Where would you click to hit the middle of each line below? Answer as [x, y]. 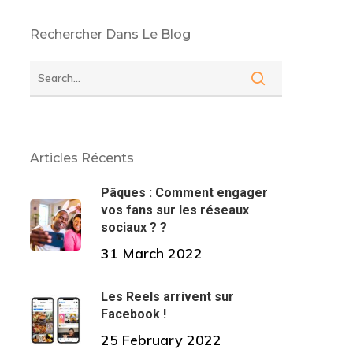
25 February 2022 [161, 340]
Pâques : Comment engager [184, 192]
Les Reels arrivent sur [167, 296]
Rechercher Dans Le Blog [110, 34]
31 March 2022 [151, 253]
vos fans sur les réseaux [175, 210]
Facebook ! [133, 314]
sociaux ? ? [134, 227]
